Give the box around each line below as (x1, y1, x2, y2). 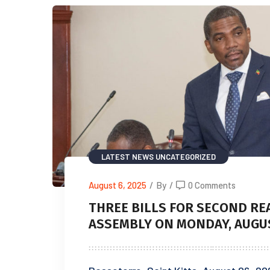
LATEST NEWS (101, 151, 154, 162)
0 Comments (188, 179, 236, 190)
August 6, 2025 (89, 179, 146, 190)
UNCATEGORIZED (155, 151, 216, 162)
